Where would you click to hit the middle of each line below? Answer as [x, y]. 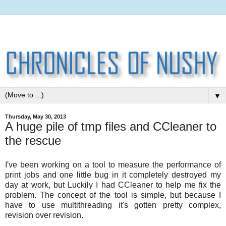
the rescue [33, 141]
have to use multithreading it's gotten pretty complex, [113, 205]
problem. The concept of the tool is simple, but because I [113, 195]
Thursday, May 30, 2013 [36, 117]
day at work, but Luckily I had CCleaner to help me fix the [113, 185]
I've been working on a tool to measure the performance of [113, 165]
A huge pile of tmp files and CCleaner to [111, 127]
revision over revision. [44, 215]
